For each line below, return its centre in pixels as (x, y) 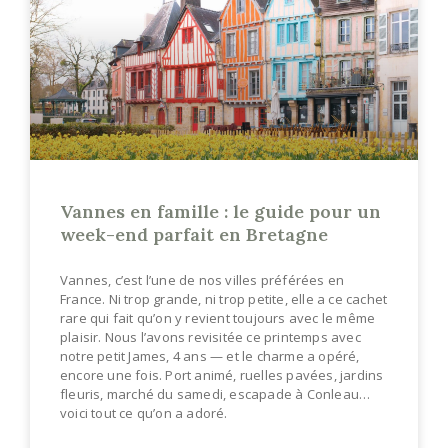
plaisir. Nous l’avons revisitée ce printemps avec (210, 336)
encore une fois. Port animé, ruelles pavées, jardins (222, 374)
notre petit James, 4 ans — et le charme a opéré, (210, 355)
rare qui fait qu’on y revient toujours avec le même (218, 317)
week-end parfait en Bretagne (194, 234)
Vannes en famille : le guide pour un (220, 211)
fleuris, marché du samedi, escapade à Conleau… (215, 393)
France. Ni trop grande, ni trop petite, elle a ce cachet (224, 298)
